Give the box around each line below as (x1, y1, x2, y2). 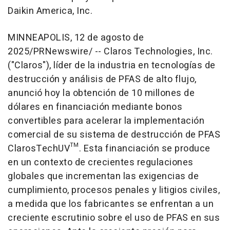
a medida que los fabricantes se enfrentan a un (8, 197, 214, 211)
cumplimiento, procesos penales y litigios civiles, (8, 183, 220, 197)
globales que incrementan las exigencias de (8, 169, 199, 183)
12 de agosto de (74, 30, 144, 45)
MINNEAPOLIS (8, 30, 70, 45)
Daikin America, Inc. (8, 4, 92, 18)
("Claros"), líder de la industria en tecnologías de (8, 58, 216, 72)
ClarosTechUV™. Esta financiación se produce (8, 141, 210, 156)
